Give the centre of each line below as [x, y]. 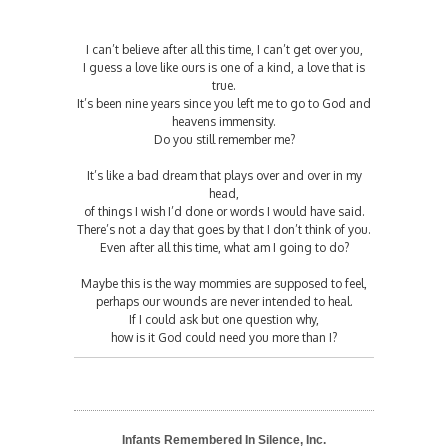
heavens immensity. [224, 121]
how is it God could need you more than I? [224, 337]
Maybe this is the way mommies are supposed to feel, [224, 283]
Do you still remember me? [224, 139]
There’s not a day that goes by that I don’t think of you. [224, 229]
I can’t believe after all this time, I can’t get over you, [224, 49]
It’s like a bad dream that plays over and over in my [224, 175]
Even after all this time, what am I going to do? [224, 247]
